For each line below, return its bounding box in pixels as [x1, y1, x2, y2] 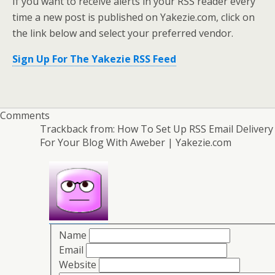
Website [59, 257, 96, 271]
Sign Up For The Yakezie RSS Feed [12, 52, 176, 66]
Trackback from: [40, 122, 117, 136]
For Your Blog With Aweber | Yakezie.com [40, 136, 231, 149]
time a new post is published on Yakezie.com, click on [12, 10, 255, 24]
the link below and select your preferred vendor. [12, 26, 233, 40]
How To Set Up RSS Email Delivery [117, 122, 273, 136]
